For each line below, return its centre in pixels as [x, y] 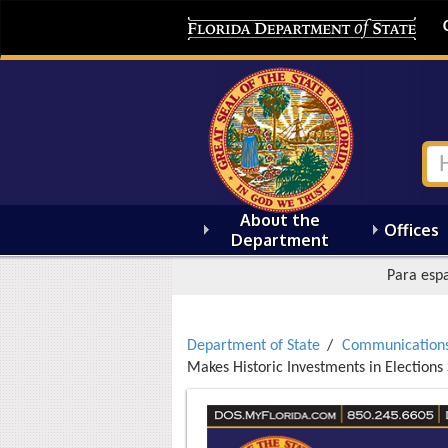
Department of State [253, 346]
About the [280, 220]
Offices [411, 230]
